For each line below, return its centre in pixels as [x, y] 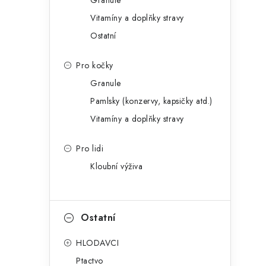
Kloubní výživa [116, 166]
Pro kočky [95, 65]
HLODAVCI [97, 243]
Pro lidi [90, 148]
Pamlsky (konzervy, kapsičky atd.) [151, 101]
